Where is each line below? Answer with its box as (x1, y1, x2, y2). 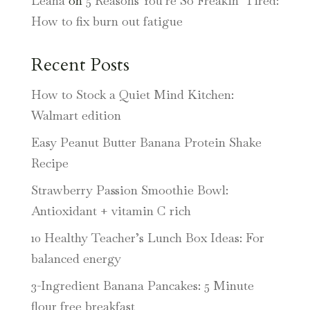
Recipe (30, 154, 69, 171)
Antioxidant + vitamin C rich (30, 202, 191, 219)
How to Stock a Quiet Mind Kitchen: (30, 86, 234, 102)
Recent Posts (30, 52, 129, 77)
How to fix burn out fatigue (30, 12, 183, 29)
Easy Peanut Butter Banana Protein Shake (30, 134, 262, 150)
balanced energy (30, 250, 121, 266)
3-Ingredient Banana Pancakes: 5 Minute (30, 277, 254, 293)
